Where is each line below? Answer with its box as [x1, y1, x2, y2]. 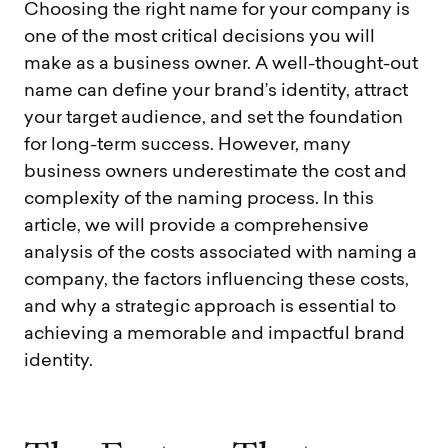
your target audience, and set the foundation [24, 109, 403, 127]
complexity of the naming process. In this [24, 190, 374, 208]
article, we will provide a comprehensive [24, 217, 369, 235]
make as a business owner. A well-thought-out [24, 55, 418, 73]
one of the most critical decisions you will [24, 28, 375, 46]
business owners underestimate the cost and [24, 163, 407, 181]
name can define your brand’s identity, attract [24, 82, 408, 100]
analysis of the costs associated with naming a [24, 244, 417, 262]
